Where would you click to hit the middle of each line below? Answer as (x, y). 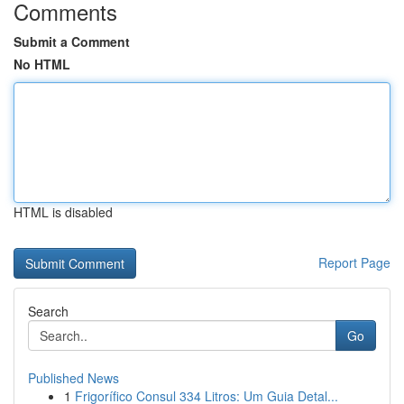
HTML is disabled (63, 212)
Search (48, 311)
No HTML (42, 64)
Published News (73, 378)
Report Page (354, 262)
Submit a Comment (72, 41)
